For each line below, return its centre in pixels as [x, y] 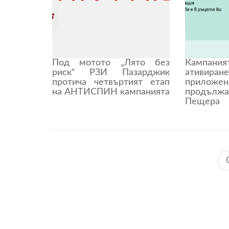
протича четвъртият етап [111, 82]
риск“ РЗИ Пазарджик [111, 72]
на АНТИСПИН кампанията [111, 92]
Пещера [202, 101]
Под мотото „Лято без [111, 63]
